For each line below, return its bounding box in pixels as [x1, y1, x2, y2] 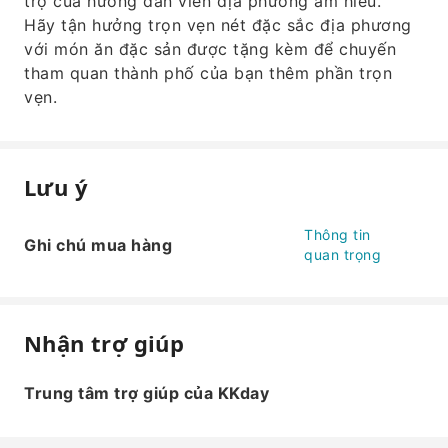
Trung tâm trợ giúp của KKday [24, 383, 269, 403]
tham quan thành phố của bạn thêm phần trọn [24, 63, 392, 83]
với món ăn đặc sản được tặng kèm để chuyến [24, 39, 396, 59]
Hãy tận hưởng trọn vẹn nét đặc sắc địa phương [24, 15, 412, 35]
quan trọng [304, 246, 381, 263]
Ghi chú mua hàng [24, 235, 172, 255]
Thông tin [304, 226, 371, 243]
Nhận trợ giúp [24, 328, 185, 358]
